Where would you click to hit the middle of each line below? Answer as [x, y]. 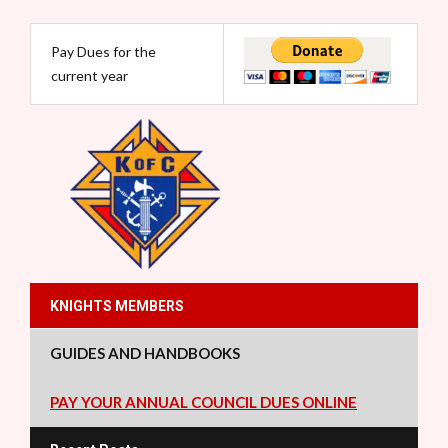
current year [89, 75]
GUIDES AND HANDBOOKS [145, 353]
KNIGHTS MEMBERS [117, 306]
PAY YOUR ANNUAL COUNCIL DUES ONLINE [203, 402]
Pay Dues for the [103, 51]
